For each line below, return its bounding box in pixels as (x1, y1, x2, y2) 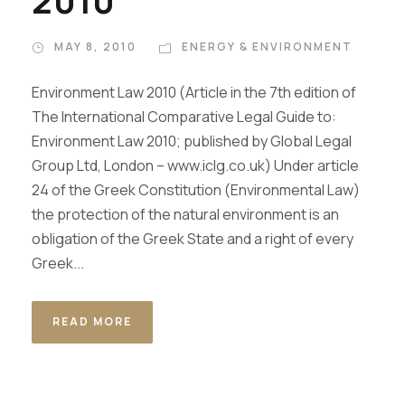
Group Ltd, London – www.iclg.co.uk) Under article (32, 155, 359, 175)
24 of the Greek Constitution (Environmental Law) (32, 180, 360, 200)
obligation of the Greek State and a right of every (32, 229, 353, 249)
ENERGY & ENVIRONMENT (182, 39, 353, 54)
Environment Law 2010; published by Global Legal (32, 131, 352, 151)
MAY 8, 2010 (54, 39, 137, 54)
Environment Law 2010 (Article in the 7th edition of (32, 82, 356, 102)
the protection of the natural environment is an (32, 204, 339, 224)
